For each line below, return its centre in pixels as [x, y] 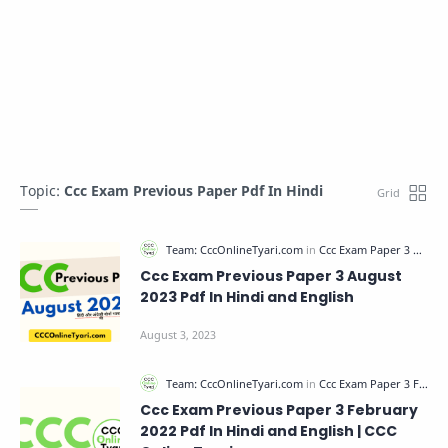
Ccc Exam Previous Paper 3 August [271, 276]
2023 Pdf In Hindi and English [247, 297]
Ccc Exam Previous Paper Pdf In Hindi [193, 190]
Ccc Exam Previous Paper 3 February [279, 410]
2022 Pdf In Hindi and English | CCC [268, 431]
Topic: [42, 190]
